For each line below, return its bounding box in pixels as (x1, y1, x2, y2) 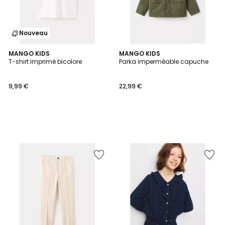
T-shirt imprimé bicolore (9, 57, 82, 66)
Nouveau (19, 29, 48, 37)
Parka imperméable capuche (119, 57, 208, 66)
